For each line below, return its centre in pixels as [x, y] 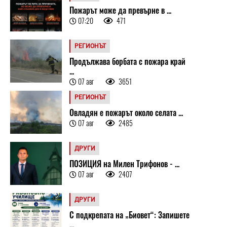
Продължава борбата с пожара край [127, 62]
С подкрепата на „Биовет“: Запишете [129, 215]
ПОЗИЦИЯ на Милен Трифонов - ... [124, 164]
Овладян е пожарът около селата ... [126, 113]
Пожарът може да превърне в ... [120, 10]
